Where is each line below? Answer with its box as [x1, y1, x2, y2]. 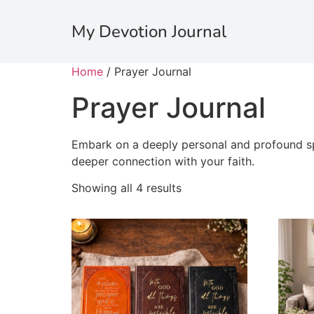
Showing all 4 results [71, 181, 182, 196]
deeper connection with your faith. [71, 154, 254, 168]
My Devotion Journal [71, 20, 226, 43]
